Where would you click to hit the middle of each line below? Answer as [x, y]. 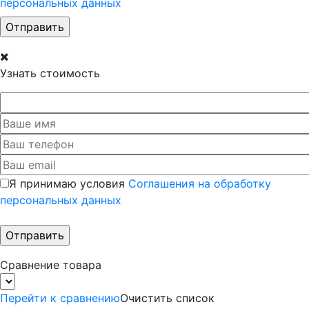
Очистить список [167, 298]
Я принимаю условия [69, 183]
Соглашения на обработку [200, 183]
